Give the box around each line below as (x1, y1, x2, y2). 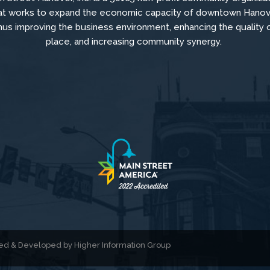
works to (8, 7, 49, 19)
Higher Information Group (74, 240, 171, 250)
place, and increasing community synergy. (45, 36, 222, 48)
